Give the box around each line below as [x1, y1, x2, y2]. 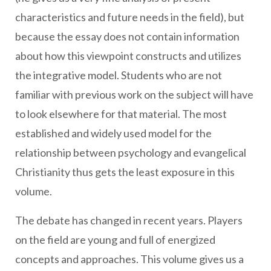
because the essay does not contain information [15, 30, 240, 43]
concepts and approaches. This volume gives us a [15, 252, 244, 266]
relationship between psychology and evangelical [15, 146, 246, 159]
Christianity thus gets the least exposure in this [15, 165, 235, 178]
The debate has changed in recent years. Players [15, 214, 243, 227]
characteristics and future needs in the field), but [15, 10, 244, 24]
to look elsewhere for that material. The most [15, 107, 227, 120]
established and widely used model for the [15, 126, 212, 140]
